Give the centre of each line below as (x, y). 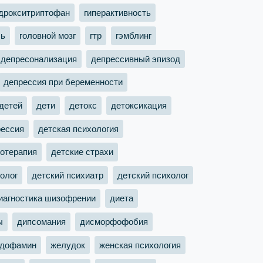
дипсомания (41, 221)
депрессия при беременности (63, 82)
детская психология (78, 129)
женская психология (140, 245)
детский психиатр (68, 175)
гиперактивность (117, 12)
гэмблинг (134, 35)
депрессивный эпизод (136, 59)
